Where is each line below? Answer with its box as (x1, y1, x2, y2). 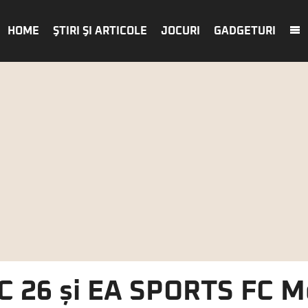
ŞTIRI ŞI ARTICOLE (53, 25, 147, 36)
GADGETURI (214, 25, 276, 36)
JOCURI (161, 25, 200, 36)
